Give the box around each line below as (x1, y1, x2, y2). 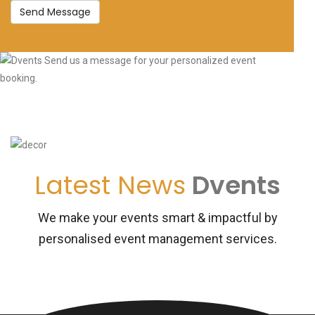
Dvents (186, 167, 281, 204)
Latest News (34, 167, 186, 204)
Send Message (20, 5, 91, 20)
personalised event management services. (38, 231, 277, 247)
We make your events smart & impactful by (37, 210, 278, 226)
